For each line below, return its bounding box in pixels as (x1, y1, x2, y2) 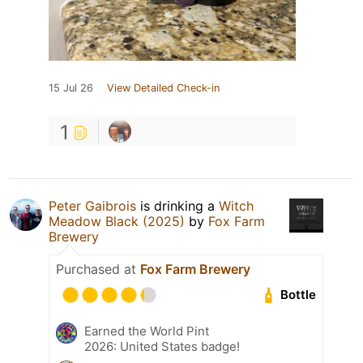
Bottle (280, 287, 317, 303)
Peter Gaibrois (49, 197, 136, 214)
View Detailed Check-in (107, 81, 220, 94)
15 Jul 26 (49, 81, 93, 94)
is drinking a (136, 197, 219, 214)
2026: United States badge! (84, 338, 240, 354)
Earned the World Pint (84, 322, 209, 339)
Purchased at (56, 260, 140, 277)
